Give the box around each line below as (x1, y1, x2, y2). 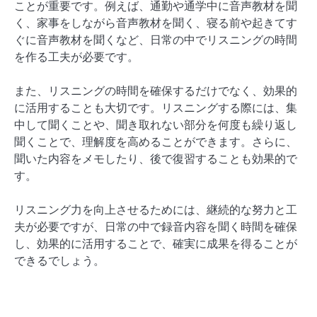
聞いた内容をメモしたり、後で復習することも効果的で (14, 151, 297, 166)
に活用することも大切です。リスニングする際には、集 (14, 100, 297, 115)
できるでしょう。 (14, 253, 105, 267)
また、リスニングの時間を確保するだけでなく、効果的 (14, 83, 297, 98)
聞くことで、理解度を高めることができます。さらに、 (14, 134, 297, 149)
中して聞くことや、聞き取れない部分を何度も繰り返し (14, 117, 297, 132)
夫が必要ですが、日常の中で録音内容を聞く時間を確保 (14, 219, 297, 234)
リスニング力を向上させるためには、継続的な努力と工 (14, 202, 297, 217)
